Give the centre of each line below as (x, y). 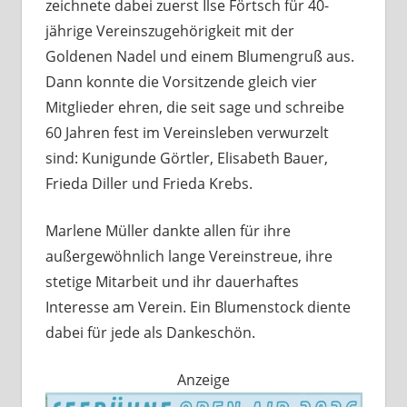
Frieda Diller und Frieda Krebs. (149, 184)
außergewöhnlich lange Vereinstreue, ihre (189, 257)
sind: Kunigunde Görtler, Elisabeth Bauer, (186, 159)
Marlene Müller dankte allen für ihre (168, 231)
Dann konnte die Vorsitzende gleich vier (181, 82)
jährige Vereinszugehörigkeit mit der (169, 31)
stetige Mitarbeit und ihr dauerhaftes (172, 282)
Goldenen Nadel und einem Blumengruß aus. (199, 57)
